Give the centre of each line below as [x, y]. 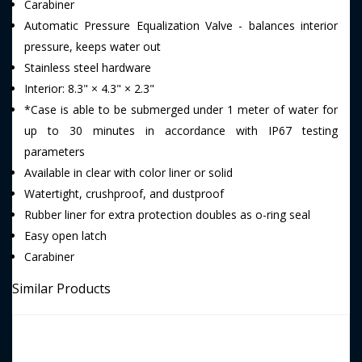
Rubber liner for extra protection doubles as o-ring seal [167, 215]
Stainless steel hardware [88, 67]
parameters [55, 152]
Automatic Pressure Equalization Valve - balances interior [181, 25]
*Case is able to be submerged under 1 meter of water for [181, 109]
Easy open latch [65, 236]
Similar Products [61, 288]
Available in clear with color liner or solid [128, 173]
